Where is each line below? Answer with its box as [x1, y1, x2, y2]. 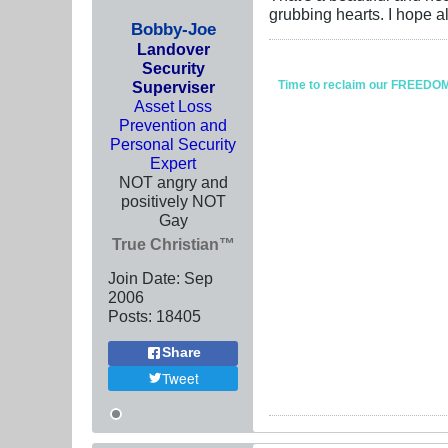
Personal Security [110, 134, 236, 153]
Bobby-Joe [130, 18, 216, 39]
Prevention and [119, 115, 227, 134]
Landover [136, 39, 210, 58]
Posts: [108, 306, 152, 325]
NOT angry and [118, 172, 228, 191]
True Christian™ [111, 234, 235, 253]
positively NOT [120, 191, 226, 210]
